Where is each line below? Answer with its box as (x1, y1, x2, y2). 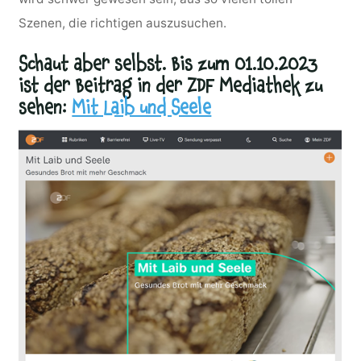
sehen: (19, 98, 73, 118)
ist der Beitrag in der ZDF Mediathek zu (19, 76, 323, 96)
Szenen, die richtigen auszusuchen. (19, 15, 227, 31)
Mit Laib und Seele (72, 98, 212, 118)
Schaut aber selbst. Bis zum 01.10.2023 (19, 54, 318, 74)
